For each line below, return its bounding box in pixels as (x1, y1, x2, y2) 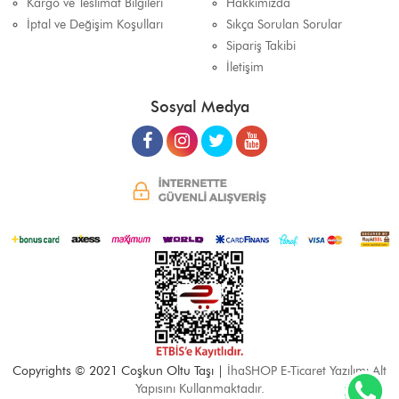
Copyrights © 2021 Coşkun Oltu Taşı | (12, 363, 227, 379)
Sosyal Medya (150, 97, 249, 118)
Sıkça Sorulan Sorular (226, 17, 342, 33)
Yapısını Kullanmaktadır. (134, 381, 265, 397)
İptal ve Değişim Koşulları (27, 17, 163, 33)
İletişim (226, 60, 264, 76)
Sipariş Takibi (226, 38, 296, 54)
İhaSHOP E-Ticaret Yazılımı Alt (227, 363, 387, 379)
